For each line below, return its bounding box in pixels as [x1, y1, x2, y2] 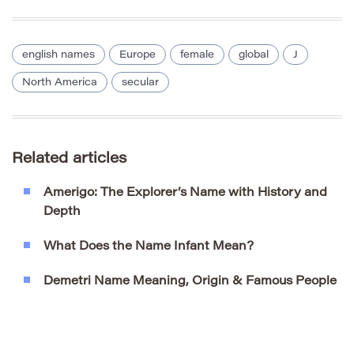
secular [122, 77, 159, 88]
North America [22, 77, 97, 88]
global [239, 50, 269, 61]
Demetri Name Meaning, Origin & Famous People [43, 276, 337, 288]
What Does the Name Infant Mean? [43, 241, 254, 254]
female [180, 50, 214, 61]
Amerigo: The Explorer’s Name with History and [43, 187, 327, 200]
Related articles [12, 152, 127, 168]
